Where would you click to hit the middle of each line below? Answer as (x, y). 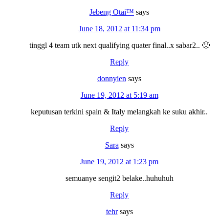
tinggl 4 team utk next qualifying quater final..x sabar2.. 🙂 (119, 45)
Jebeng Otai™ (112, 12)
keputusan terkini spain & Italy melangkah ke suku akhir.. (119, 111)
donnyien (112, 78)
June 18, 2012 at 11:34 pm (119, 28)
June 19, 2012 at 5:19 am (119, 95)
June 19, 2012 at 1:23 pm (119, 161)
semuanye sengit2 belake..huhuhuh (119, 178)
